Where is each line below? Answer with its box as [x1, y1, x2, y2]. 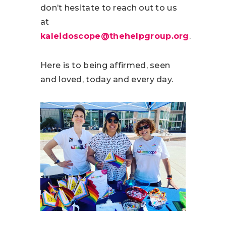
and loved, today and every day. [40, 74, 174, 84]
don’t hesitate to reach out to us [40, 3, 177, 13]
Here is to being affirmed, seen [40, 60, 171, 70]
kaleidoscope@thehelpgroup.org [40, 31, 189, 41]
